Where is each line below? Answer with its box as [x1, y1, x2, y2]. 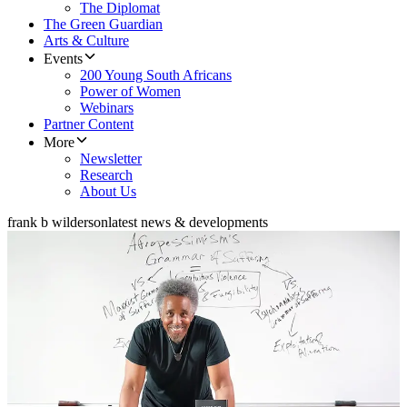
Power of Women [80, 84, 181, 100]
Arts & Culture [44, 33, 129, 49]
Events [44, 51, 83, 67]
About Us [80, 184, 136, 200]
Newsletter [80, 151, 142, 167]
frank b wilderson [7, 214, 108, 231]
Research [80, 167, 133, 184]
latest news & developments [108, 214, 268, 231]
